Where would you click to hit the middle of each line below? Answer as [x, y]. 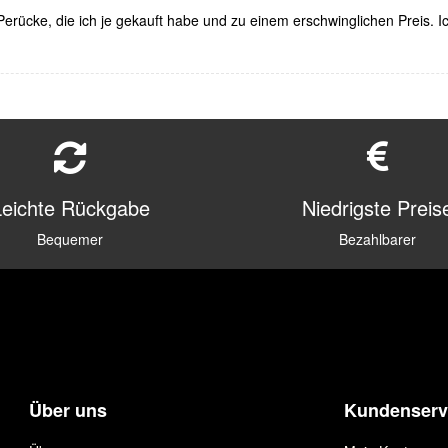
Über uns [68, 409]
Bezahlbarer [378, 238]
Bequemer [70, 238]
